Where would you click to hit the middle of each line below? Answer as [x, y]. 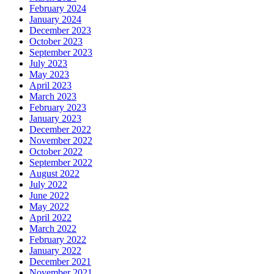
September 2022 [61, 163]
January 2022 [55, 251]
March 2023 [53, 97]
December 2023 [60, 31]
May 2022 [49, 207]
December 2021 [60, 262]
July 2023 [48, 64]
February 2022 [58, 240]
